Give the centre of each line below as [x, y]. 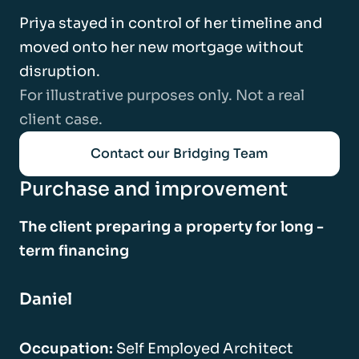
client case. [61, 119]
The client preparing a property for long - [171, 226]
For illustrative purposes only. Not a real [162, 95]
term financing [74, 250]
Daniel [46, 299]
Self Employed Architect [203, 348]
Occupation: [66, 348]
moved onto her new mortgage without [161, 47]
